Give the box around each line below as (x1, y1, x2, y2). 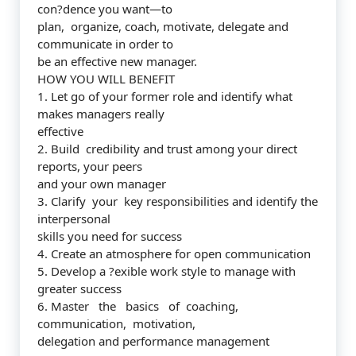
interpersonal (37, 211, 110, 226)
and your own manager (37, 176, 166, 192)
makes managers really (37, 106, 164, 122)
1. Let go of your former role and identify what (37, 88, 292, 104)
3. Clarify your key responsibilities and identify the (37, 193, 318, 209)
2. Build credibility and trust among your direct (37, 141, 297, 157)
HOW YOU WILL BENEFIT (37, 71, 175, 87)
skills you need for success (37, 228, 182, 244)
